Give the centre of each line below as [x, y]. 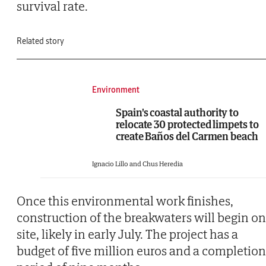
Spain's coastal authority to [177, 113]
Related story [40, 41]
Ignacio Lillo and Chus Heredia [137, 164]
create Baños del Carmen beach [187, 137]
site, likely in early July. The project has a [127, 234]
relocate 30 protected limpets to [187, 125]
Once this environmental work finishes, [125, 201]
